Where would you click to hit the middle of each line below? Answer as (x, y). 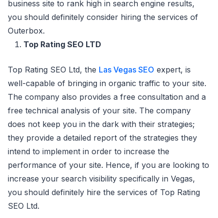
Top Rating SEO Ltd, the (53, 70)
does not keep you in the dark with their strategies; (101, 124)
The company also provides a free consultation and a (107, 97)
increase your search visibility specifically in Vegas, (101, 179)
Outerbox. (26, 31)
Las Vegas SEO (127, 70)
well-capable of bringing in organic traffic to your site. (107, 83)
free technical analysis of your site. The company (99, 111)
